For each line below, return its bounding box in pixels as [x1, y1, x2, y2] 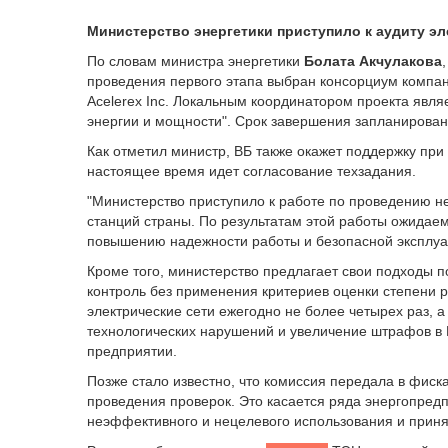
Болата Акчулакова [304, 53, 442, 69]
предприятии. [87, 343, 177, 359]
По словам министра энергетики [87, 53, 304, 69]
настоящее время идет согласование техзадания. [87, 163, 416, 179]
